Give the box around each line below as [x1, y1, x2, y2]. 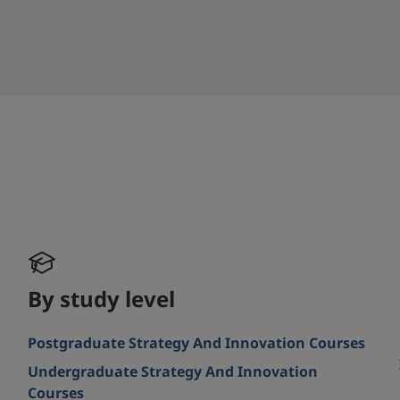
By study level [28, 285, 176, 317]
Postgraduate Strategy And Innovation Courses [28, 333, 366, 354]
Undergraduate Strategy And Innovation [28, 362, 319, 383]
